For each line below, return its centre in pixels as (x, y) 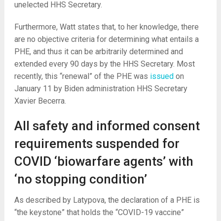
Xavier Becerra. (40, 101)
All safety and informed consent (107, 126)
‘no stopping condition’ (80, 179)
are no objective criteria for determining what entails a (106, 39)
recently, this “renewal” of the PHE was (82, 76)
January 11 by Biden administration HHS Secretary (101, 89)
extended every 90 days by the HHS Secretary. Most (104, 64)
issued (162, 76)
